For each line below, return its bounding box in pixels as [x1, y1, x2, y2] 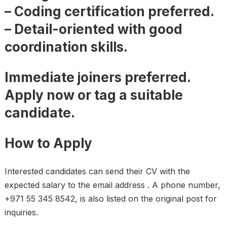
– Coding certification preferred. [4, 4, 214, 20]
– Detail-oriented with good [4, 21, 182, 37]
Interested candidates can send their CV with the [4, 166, 190, 177]
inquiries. [4, 207, 38, 218]
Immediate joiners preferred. [4, 69, 191, 86]
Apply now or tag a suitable [4, 87, 183, 103]
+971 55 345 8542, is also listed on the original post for [4, 194, 217, 204]
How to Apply [4, 135, 92, 152]
